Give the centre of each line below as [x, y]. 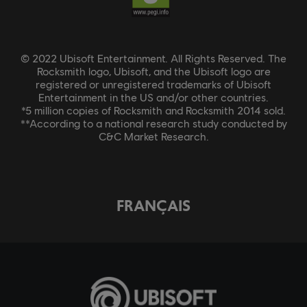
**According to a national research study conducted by [153, 123]
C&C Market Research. [153, 136]
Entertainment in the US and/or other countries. [153, 97]
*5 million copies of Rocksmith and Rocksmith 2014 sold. [153, 110]
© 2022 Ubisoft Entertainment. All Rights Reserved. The [153, 58]
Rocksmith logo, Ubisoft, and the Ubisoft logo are [153, 71]
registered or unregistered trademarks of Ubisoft [153, 84]
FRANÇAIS [153, 206]
